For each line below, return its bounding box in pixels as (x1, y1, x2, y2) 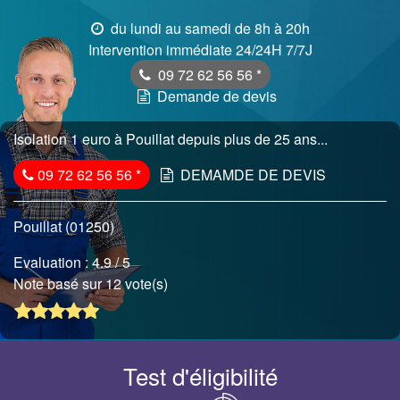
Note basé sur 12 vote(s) (13, 273, 171, 294)
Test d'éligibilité (122, 359, 278, 393)
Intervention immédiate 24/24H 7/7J (87, 39, 312, 60)
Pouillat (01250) (13, 216, 114, 237)
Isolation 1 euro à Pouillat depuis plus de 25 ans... (13, 129, 328, 149)
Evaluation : (13, 252, 92, 272)
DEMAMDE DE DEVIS (180, 164, 326, 185)
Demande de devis (157, 86, 277, 106)
